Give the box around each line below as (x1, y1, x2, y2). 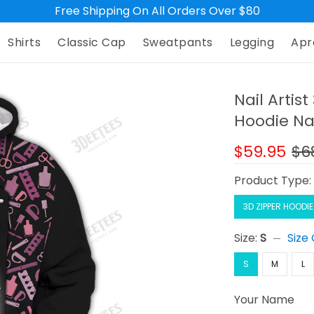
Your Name (234, 292, 295, 308)
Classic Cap (57, 34, 126, 51)
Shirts (8, 34, 41, 51)
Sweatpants (142, 34, 213, 51)
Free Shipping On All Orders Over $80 (54, 3, 260, 19)
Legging (229, 34, 275, 51)
